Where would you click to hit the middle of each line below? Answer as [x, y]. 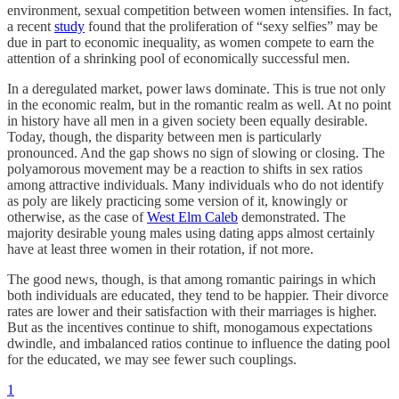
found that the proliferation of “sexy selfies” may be [231, 27]
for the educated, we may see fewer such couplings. [152, 360]
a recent [31, 27]
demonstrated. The [292, 217]
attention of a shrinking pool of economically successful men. [179, 59]
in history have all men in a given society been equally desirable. [187, 121]
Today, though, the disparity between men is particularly [164, 137]
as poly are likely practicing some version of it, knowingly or [177, 201]
